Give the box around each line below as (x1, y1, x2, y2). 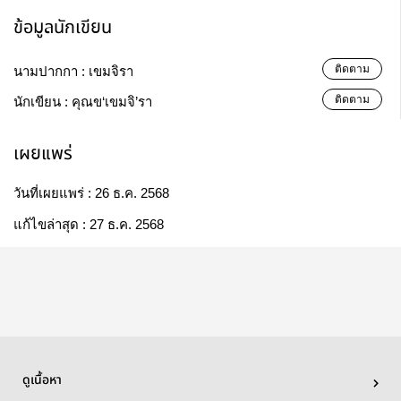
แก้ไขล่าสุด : (13, 217, 90, 233)
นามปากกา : (13, 64, 89, 80)
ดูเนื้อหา (22, 371, 62, 391)
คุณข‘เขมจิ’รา (72, 94, 152, 110)
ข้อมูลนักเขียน (13, 13, 112, 42)
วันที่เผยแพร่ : (13, 185, 95, 201)
